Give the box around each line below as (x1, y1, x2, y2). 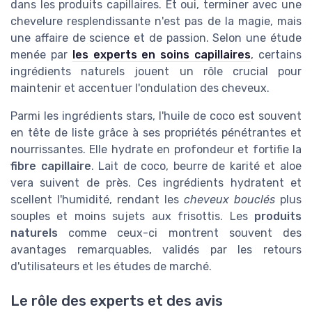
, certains (251, 48, 302, 62)
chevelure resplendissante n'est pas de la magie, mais (10, 15, 302, 29)
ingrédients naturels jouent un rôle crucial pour (10, 65, 302, 79)
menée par (10, 48, 72, 62)
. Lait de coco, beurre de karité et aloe (91, 159, 302, 173)
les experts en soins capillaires (72, 48, 251, 62)
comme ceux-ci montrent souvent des (58, 226, 302, 240)
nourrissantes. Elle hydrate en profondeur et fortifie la (10, 143, 302, 157)
